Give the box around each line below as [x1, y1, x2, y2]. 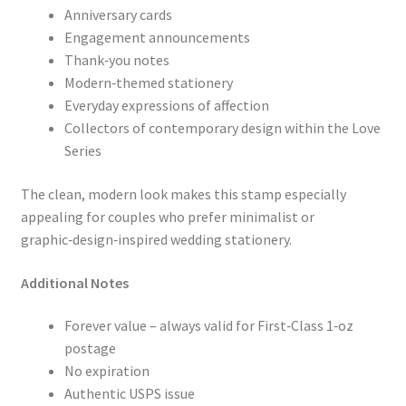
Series [63, 141, 101, 160]
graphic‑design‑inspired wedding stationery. [20, 229, 292, 248]
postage [63, 339, 116, 358]
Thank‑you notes [63, 51, 169, 70]
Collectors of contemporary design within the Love [63, 119, 381, 138]
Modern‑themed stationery [63, 73, 233, 92]
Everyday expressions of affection [63, 96, 269, 115]
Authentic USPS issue [63, 384, 195, 403]
